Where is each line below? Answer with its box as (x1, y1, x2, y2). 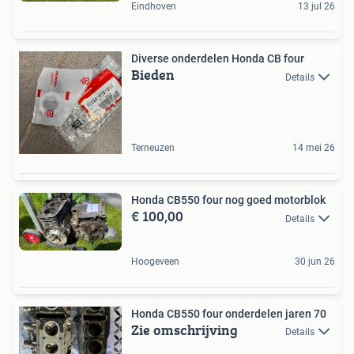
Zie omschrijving (131, 318, 238, 341)
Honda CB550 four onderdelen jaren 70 (131, 307, 326, 320)
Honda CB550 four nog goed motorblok (131, 194, 326, 207)
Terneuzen (131, 142, 175, 154)
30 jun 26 (295, 255, 335, 267)
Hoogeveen (131, 255, 179, 267)
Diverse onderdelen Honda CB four (131, 52, 304, 66)
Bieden (131, 64, 175, 86)
